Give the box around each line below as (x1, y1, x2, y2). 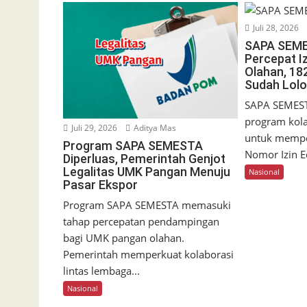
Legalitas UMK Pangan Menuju (63, 164, 230, 180)
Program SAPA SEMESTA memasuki (63, 198, 231, 212)
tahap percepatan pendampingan (63, 214, 219, 229)
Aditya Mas (132, 122, 176, 134)
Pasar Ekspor (63, 177, 138, 193)
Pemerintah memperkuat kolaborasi (63, 247, 234, 262)
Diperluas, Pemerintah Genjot (63, 151, 225, 167)
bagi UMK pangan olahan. (63, 231, 184, 245)
